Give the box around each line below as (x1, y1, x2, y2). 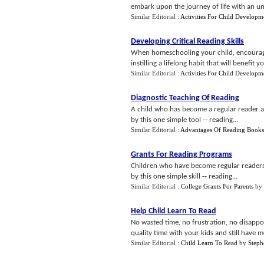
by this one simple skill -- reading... (131, 173, 237, 180)
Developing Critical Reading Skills (131, 37, 244, 46)
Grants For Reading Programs (131, 150, 232, 159)
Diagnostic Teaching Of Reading (131, 94, 239, 103)
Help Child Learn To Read (131, 207, 216, 216)
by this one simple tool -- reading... (131, 116, 238, 124)
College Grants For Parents (181, 183, 253, 190)
